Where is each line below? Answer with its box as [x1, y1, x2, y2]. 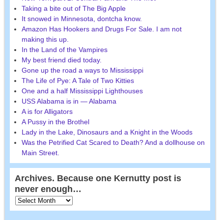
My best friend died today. [22, 56, 102, 64]
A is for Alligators [22, 108, 73, 116]
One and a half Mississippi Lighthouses [22, 87, 143, 95]
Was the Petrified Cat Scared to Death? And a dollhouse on [22, 138, 205, 147]
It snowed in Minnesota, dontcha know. [22, 15, 142, 23]
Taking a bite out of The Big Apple [22, 4, 126, 13]
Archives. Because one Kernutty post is [15, 173, 181, 184]
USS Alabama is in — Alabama [22, 97, 116, 106]
